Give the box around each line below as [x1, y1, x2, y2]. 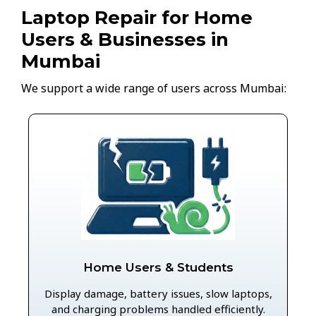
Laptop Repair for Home [21, 6, 253, 29]
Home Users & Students [83, 260, 233, 275]
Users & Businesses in [21, 28, 229, 51]
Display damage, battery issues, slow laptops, [44, 286, 272, 301]
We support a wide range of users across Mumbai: [21, 80, 286, 96]
